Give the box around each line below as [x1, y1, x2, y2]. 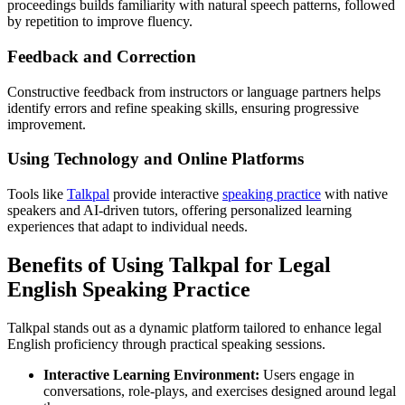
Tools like [7, 186, 67, 202]
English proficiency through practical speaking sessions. [7, 335, 325, 352]
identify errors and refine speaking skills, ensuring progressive [7, 99, 359, 116]
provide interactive [109, 186, 222, 202]
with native [321, 186, 388, 202]
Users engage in [259, 366, 354, 382]
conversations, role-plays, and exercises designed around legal [43, 382, 396, 399]
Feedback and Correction [7, 46, 196, 66]
